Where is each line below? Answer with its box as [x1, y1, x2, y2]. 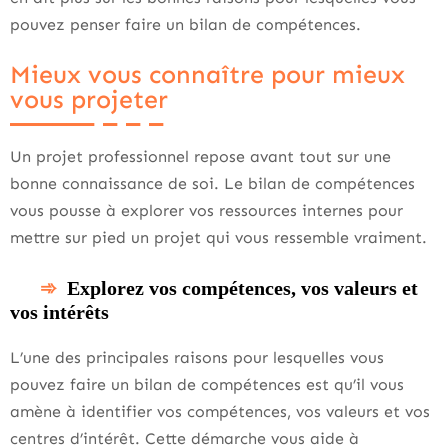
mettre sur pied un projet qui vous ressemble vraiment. [10, 227, 427, 247]
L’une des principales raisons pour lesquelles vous [10, 347, 384, 367]
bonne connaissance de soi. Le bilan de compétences [10, 173, 415, 193]
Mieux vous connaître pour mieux [10, 59, 405, 90]
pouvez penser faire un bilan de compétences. [10, 14, 361, 34]
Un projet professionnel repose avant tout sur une [10, 146, 391, 166]
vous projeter [10, 84, 168, 115]
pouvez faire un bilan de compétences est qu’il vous [10, 374, 404, 394]
